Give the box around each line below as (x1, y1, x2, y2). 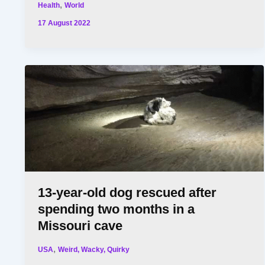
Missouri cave (38, 218, 123, 233)
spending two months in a (38, 201, 195, 216)
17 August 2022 (38, 19, 91, 27)
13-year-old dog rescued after (38, 185, 217, 200)
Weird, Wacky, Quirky (58, 245, 130, 253)
